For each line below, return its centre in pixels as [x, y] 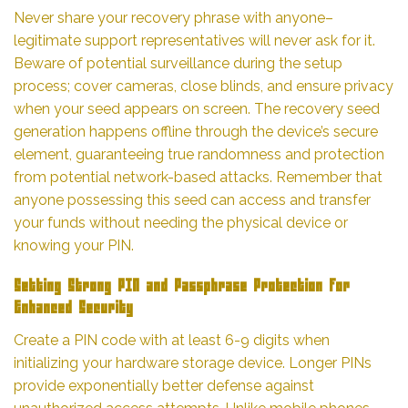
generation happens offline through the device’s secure [196, 132]
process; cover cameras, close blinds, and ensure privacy [204, 87]
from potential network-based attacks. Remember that [198, 178]
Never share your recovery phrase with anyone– [173, 18]
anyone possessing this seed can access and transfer [192, 200]
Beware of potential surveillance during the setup [178, 64]
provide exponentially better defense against [164, 385]
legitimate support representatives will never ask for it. [194, 41]
